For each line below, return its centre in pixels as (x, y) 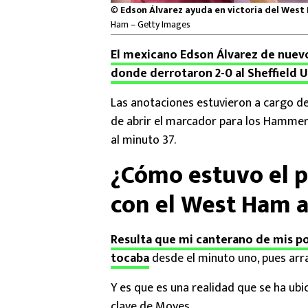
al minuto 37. (143, 141)
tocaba (130, 259)
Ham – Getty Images (151, 25)
